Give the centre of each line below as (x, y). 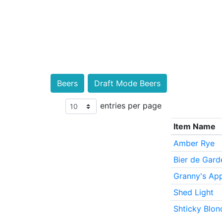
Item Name (194, 126)
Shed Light (193, 192)
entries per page (131, 105)
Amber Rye (194, 143)
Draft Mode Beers (127, 83)
